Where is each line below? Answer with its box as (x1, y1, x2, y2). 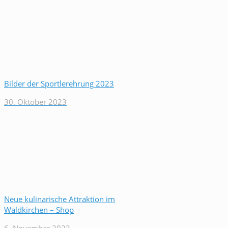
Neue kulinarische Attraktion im (4, 194, 115, 204)
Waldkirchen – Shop (4, 205, 74, 215)
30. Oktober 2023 (4, 97, 67, 107)
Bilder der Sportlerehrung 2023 (4, 78, 114, 89)
